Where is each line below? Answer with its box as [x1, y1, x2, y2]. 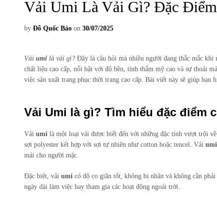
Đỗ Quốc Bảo [33, 25, 72, 32]
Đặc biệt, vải [24, 172, 61, 180]
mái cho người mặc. [24, 151, 79, 159]
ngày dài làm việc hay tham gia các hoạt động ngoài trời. [24, 183, 180, 190]
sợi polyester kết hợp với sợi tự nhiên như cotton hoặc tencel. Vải [24, 140, 205, 148]
